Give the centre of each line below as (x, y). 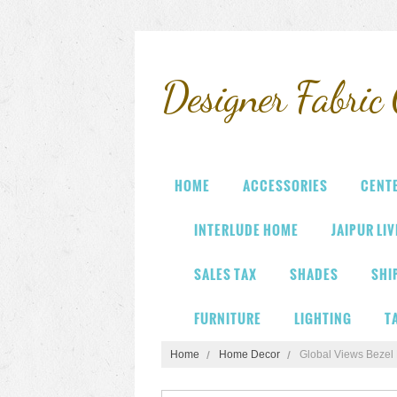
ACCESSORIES (285, 186)
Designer (223, 97)
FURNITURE (228, 319)
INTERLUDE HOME (246, 230)
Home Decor (249, 354)
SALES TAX (226, 274)
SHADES (314, 274)
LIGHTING (323, 319)
